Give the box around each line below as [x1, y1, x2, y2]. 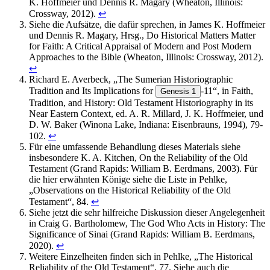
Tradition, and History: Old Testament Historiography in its [29, 98, 253, 108]
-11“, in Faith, [201, 86, 253, 96]
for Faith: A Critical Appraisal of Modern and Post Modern [29, 41, 251, 52]
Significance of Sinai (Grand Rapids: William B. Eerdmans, [29, 229, 255, 240]
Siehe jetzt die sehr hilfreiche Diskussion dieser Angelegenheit [29, 207, 265, 218]
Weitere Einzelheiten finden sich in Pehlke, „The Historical [29, 251, 253, 262]
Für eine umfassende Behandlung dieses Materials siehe [29, 142, 240, 152]
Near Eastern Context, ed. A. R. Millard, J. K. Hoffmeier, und [29, 108, 263, 119]
